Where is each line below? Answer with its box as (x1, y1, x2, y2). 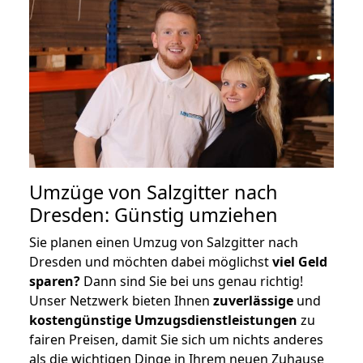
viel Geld (272, 252, 327, 271)
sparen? (29, 271, 80, 290)
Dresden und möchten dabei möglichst (29, 252, 272, 271)
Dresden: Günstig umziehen (29, 201, 278, 228)
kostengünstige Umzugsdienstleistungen (29, 310, 297, 329)
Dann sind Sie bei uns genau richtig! (80, 271, 303, 290)
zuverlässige (213, 291, 293, 310)
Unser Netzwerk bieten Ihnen (29, 291, 213, 310)
